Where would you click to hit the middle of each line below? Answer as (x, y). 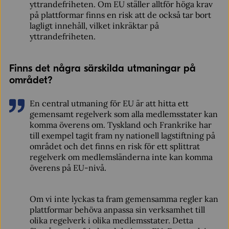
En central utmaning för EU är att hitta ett (109, 103)
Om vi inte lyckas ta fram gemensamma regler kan (124, 199)
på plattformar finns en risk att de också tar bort (120, 15)
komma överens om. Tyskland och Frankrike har (120, 125)
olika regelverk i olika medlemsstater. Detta (111, 220)
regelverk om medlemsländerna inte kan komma (121, 157)
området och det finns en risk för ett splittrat (114, 146)
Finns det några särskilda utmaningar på (102, 68)
